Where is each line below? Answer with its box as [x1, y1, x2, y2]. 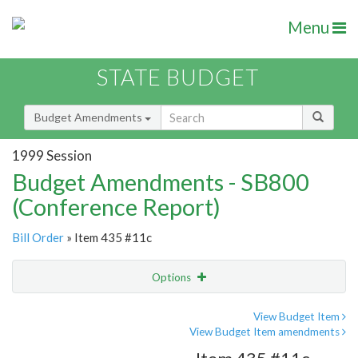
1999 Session [12, 146, 92, 164]
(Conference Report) [12, 193, 221, 221]
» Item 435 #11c [64, 230, 152, 245]
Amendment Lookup [16, 336, 117, 351]
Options [152, 271, 193, 284]
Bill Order [12, 230, 64, 245]
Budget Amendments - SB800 [12, 168, 309, 197]
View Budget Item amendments [189, 325, 342, 339]
